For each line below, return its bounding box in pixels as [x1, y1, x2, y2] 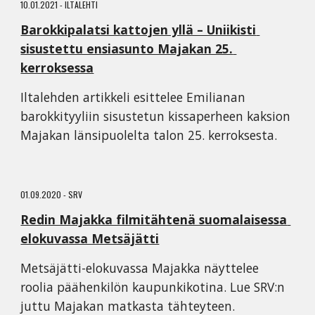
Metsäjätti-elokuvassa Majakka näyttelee [20, 259, 259, 276]
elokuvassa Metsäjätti [20, 230, 160, 247]
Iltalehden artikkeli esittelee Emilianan [20, 89, 246, 105]
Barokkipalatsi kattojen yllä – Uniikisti [20, 21, 257, 38]
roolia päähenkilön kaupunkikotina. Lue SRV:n [20, 278, 285, 295]
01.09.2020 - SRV [20, 188, 83, 200]
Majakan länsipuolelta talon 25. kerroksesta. [20, 127, 278, 143]
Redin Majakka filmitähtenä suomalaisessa [20, 211, 288, 228]
